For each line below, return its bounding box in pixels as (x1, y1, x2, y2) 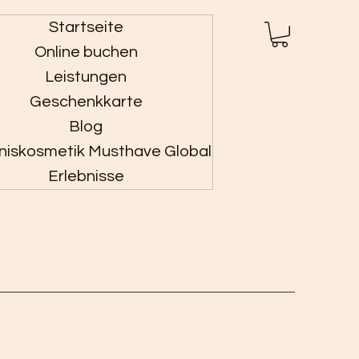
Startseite (48, 19, 123, 35)
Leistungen (45, 69, 127, 85)
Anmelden (85, 34, 140, 50)
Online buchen (34, 44, 138, 60)
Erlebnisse (47, 168, 124, 184)
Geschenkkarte (29, 94, 143, 110)
